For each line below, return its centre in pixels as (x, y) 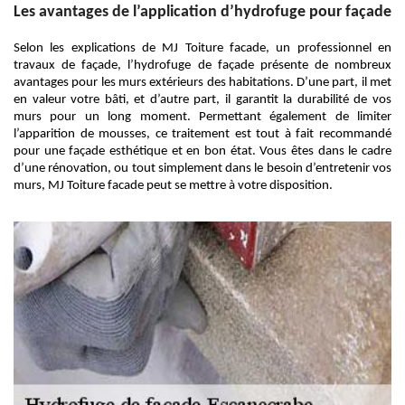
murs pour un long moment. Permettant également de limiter (202, 117)
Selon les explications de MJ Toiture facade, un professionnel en (202, 48)
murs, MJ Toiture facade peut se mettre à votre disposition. (173, 186)
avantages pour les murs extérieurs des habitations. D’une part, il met (202, 83)
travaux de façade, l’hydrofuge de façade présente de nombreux (202, 66)
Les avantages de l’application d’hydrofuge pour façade (202, 12)
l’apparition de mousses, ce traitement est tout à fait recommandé (202, 134)
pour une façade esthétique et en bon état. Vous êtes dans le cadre (202, 151)
